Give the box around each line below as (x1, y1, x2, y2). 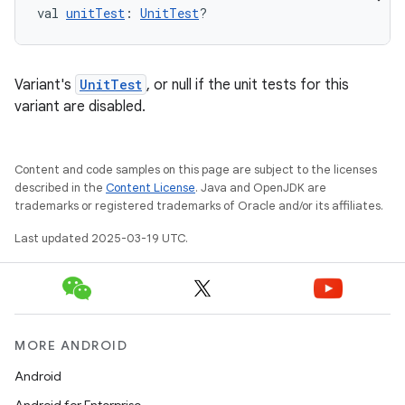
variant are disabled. (14, 98, 146, 116)
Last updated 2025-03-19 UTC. (14, 231, 188, 246)
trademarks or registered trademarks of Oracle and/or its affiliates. (14, 198, 383, 213)
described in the (14, 180, 106, 195)
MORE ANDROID (14, 337, 127, 353)
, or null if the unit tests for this (146, 76, 349, 94)
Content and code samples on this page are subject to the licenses (14, 162, 377, 177)
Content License (106, 180, 195, 195)
